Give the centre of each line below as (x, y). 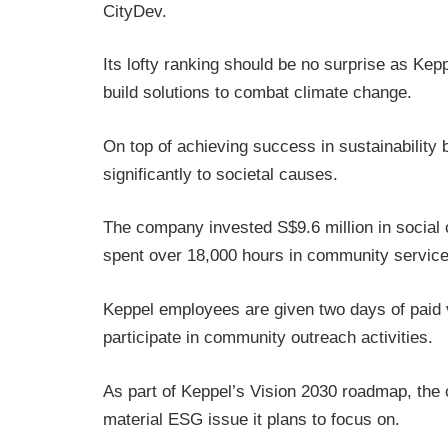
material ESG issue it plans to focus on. (251, 419)
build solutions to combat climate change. (257, 93)
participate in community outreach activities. (268, 337)
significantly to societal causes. (220, 174)
